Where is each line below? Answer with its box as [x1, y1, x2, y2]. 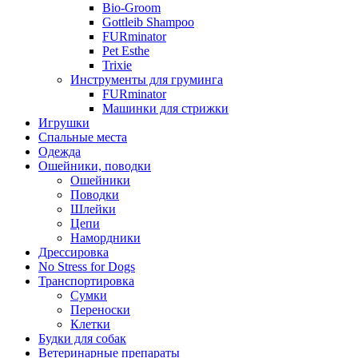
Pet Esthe [102, 44, 149, 58]
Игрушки [38, 116, 89, 130]
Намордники [70, 231, 141, 245]
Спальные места [38, 130, 127, 145]
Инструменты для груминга [70, 73, 223, 87]
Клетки [70, 317, 110, 332]
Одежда [38, 145, 81, 159]
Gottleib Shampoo [102, 15, 194, 30]
